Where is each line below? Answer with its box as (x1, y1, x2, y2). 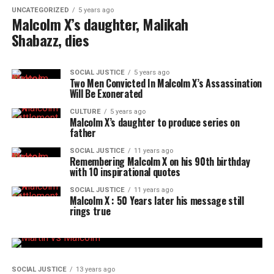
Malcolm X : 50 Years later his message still (69, 193, 244, 208)
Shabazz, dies (11, 29, 89, 51)
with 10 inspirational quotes (69, 165, 180, 179)
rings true (69, 204, 111, 218)
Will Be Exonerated (69, 86, 143, 101)
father (69, 125, 96, 140)
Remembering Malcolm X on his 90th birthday (69, 154, 250, 169)
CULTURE (69, 108, 101, 116)
